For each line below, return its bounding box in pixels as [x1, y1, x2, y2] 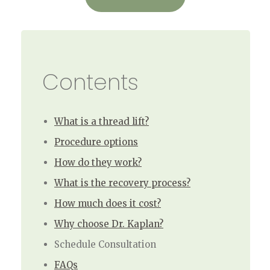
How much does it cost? [54, 197, 161, 209]
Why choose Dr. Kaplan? [54, 218, 163, 230]
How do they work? [54, 156, 142, 168]
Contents [42, 66, 139, 98]
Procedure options [54, 136, 138, 148]
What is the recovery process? [54, 177, 190, 189]
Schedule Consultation [54, 238, 156, 250]
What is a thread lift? [54, 115, 149, 127]
